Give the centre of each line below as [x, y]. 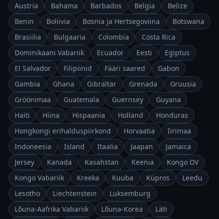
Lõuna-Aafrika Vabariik [52, 209]
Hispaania [89, 115]
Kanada [59, 162]
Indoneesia [33, 146]
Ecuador [110, 53]
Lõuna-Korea [122, 209]
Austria [26, 6]
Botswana [188, 21]
